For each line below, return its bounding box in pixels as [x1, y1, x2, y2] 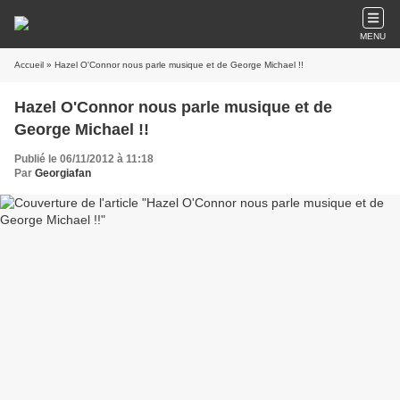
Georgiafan [35, 167, 91, 179]
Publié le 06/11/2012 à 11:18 [14, 153, 154, 165]
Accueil [14, 60, 44, 70]
